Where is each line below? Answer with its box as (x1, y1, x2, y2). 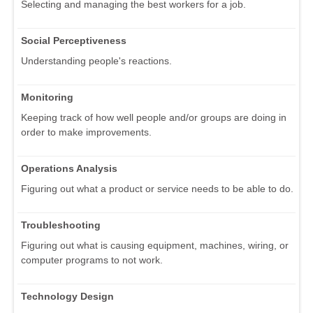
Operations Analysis (21, 163, 117, 175)
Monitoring (21, 92, 73, 103)
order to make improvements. (21, 126, 152, 138)
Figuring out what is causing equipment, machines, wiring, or (21, 240, 289, 252)
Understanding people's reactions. (21, 55, 172, 67)
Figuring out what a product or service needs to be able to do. (21, 183, 293, 195)
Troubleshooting (21, 219, 101, 231)
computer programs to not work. (21, 254, 163, 266)
